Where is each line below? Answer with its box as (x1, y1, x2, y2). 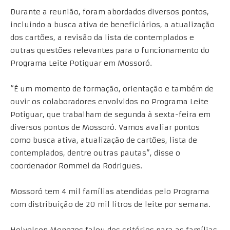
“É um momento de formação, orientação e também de (10, 84, 214, 93)
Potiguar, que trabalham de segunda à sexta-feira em (10, 110, 210, 119)
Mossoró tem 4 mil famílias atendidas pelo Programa (10, 187, 209, 196)
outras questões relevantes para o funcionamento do (10, 46, 209, 55)
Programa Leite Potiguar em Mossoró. (10, 59, 152, 68)
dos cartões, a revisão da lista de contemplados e (10, 33, 194, 42)
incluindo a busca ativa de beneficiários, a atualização (10, 20, 215, 29)
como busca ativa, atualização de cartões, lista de (10, 136, 197, 145)
